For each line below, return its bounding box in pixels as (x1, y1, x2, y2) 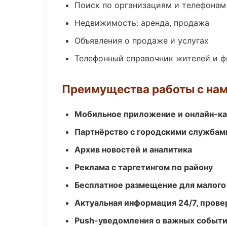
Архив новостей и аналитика (74, 144, 192, 155)
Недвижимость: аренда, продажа (74, 18, 209, 28)
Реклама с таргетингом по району (74, 162, 213, 172)
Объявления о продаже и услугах (74, 35, 209, 46)
